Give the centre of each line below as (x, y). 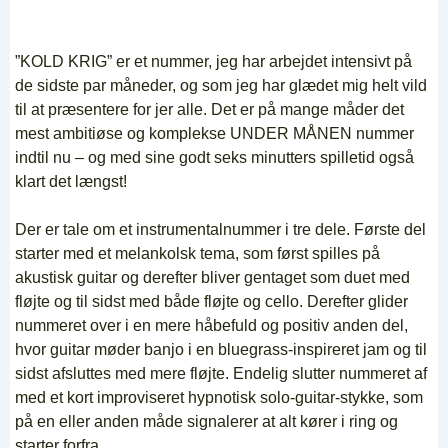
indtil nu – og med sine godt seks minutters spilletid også (214, 158)
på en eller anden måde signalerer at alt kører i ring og (206, 422)
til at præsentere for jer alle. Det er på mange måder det (209, 110)
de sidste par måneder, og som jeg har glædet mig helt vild (221, 86)
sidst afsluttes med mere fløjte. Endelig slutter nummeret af (221, 374)
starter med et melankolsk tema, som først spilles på (197, 254)
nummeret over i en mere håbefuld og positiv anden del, (211, 326)
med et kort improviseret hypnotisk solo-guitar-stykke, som (219, 398)
